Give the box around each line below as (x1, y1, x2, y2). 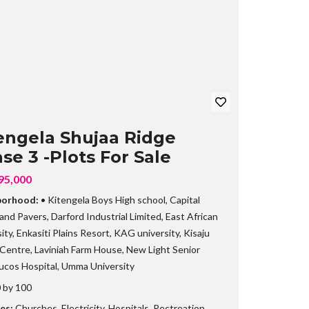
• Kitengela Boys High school (40, 194, 166, 206)
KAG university (113, 227, 179, 239)
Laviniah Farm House (34, 243, 122, 256)
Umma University (61, 260, 134, 272)
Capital (169, 194, 200, 206)
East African (165, 210, 218, 223)
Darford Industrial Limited (50, 210, 161, 223)
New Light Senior (126, 243, 200, 256)
